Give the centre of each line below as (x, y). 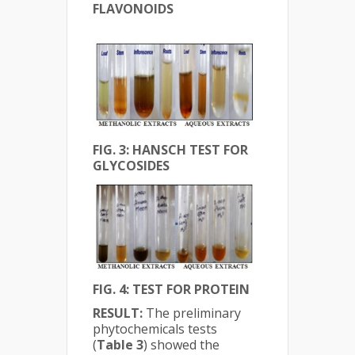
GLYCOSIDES (131, 166)
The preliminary (193, 313)
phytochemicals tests (155, 329)
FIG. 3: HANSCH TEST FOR (170, 150)
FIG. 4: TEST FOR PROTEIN (171, 290)
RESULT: (119, 313)
